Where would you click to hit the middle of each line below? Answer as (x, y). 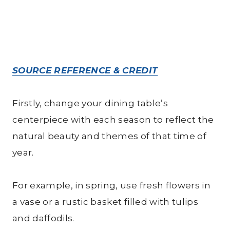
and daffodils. (43, 218)
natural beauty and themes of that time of (109, 136)
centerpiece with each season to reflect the (113, 119)
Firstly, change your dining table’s (90, 103)
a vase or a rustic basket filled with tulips (105, 202)
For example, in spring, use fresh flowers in (111, 185)
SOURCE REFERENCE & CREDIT (85, 70)
